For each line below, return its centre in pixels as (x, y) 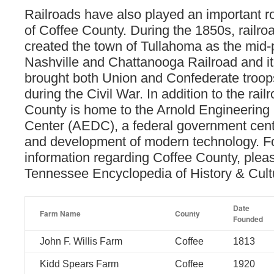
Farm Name (60, 213)
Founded (248, 219)
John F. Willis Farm (81, 241)
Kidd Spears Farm (79, 264)
